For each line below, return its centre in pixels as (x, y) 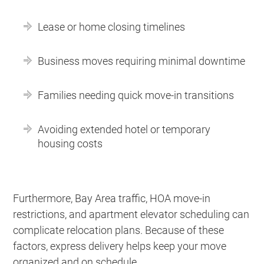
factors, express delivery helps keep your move (120, 246)
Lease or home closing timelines (112, 27)
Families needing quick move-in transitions (136, 95)
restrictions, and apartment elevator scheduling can (131, 214)
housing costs (70, 143)
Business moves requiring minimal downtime (142, 61)
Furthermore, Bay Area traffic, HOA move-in (112, 198)
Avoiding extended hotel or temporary (124, 129)
